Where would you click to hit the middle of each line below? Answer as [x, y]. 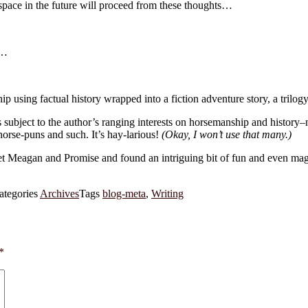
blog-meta [124, 193]
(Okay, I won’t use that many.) [227, 134]
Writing [167, 193]
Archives [59, 193]
